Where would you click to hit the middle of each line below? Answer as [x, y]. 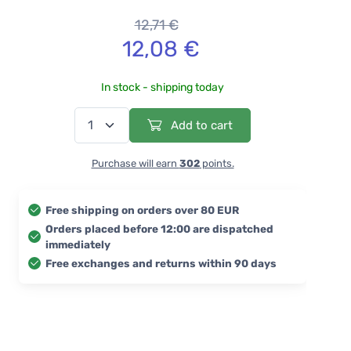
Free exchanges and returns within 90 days [161, 263]
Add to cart [200, 125]
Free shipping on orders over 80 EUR [142, 210]
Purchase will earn [135, 163]
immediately [78, 244]
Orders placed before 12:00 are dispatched [159, 228]
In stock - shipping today [163, 87]
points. [217, 163]
